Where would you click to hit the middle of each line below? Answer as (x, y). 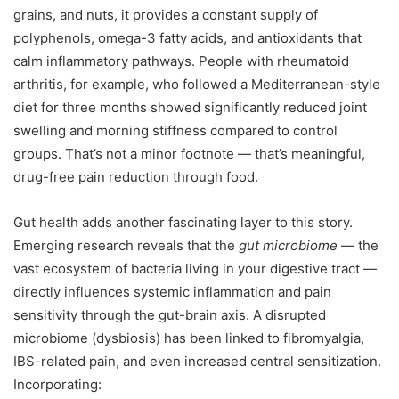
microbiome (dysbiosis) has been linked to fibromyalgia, (189, 338)
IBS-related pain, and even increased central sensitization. (197, 361)
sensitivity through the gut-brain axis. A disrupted (170, 314)
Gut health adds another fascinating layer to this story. (183, 222)
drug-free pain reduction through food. (136, 176)
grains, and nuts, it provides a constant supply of (166, 14)
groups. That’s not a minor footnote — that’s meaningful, (189, 153)
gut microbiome (288, 245)
